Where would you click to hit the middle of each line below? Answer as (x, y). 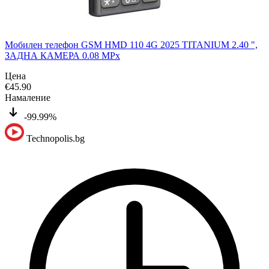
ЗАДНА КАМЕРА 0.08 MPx (62, 56)
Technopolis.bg (56, 139)
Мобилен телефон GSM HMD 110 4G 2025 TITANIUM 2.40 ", (131, 45)
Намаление (28, 98)
